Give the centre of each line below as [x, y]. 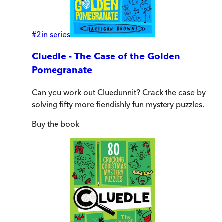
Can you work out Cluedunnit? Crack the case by [119, 92]
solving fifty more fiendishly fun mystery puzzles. [118, 104]
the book [62, 124]
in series [56, 34]
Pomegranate [62, 70]
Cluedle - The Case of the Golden [106, 56]
